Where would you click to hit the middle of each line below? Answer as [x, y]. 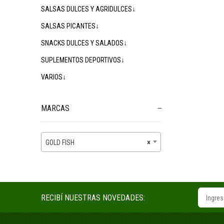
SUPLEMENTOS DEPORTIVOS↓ [83, 60]
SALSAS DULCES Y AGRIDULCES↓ [88, 9]
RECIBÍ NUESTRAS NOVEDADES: [93, 198]
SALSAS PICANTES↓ [70, 26]
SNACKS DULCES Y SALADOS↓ [84, 43]
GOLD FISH [60, 142]
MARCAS [55, 108]
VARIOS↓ [53, 77]
